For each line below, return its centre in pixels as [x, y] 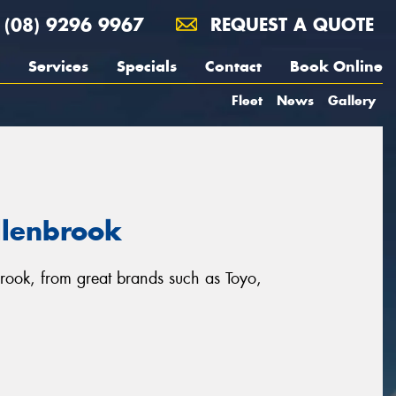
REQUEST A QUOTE [289, 24]
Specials [147, 66]
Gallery [352, 100]
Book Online [336, 66]
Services [58, 66]
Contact [233, 66]
